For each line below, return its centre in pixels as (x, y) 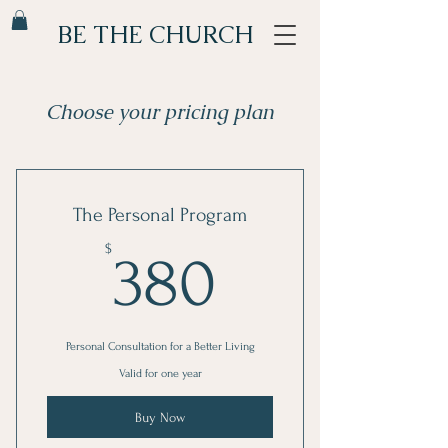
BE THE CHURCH (155, 34)
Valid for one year (160, 374)
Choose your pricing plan (160, 112)
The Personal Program (160, 215)
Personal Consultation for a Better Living (160, 347)
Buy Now (160, 417)
